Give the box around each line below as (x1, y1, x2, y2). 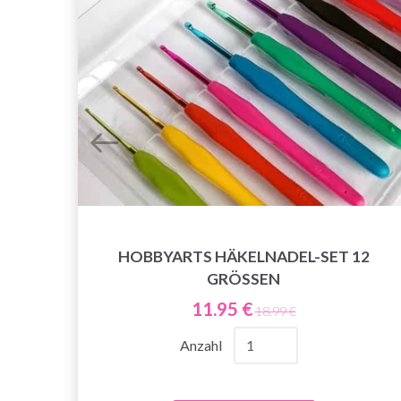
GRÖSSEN (207, 269, 280, 288)
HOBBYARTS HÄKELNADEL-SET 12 (117, 246, 370, 266)
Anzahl (180, 336, 222, 354)
